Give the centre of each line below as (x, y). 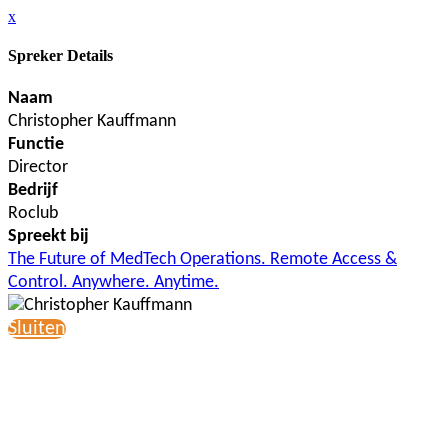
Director (38, 167)
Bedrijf (33, 190)
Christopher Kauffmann (92, 121)
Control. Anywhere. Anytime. (113, 282)
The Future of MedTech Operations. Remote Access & (202, 259)
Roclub (33, 213)
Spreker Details (60, 56)
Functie (36, 144)
